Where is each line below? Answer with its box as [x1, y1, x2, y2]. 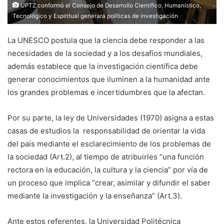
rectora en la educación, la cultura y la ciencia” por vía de [7, 164, 208, 174]
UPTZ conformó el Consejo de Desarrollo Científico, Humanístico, [19, 1, 201, 9]
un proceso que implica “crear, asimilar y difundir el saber [7, 177, 210, 187]
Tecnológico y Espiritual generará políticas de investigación [12, 12, 178, 19]
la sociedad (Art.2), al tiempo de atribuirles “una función [7, 151, 204, 161]
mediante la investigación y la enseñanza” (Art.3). [7, 190, 182, 200]
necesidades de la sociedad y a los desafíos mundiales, [7, 48, 202, 58]
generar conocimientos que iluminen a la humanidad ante [7, 74, 210, 84]
